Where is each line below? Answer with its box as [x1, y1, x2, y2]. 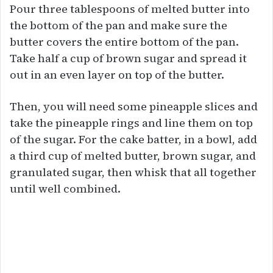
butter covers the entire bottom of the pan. [10, 34, 239, 49]
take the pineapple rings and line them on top [10, 115, 253, 130]
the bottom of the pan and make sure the [10, 18, 227, 33]
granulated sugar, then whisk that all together [10, 165, 257, 180]
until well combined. [10, 181, 121, 196]
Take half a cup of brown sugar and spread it [10, 51, 247, 66]
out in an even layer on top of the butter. [10, 67, 224, 82]
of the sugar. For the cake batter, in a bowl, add [10, 132, 257, 147]
